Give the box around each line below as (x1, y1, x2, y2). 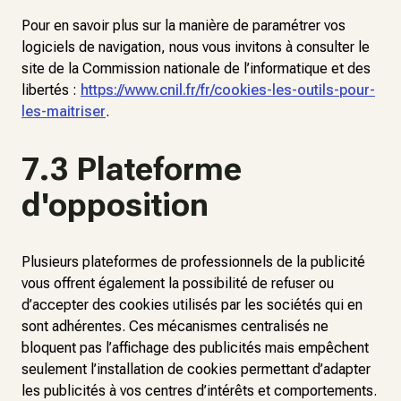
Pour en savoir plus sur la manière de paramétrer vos (21, 17, 346, 34)
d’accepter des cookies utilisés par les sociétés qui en (21, 296, 363, 313)
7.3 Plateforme (21, 150, 242, 188)
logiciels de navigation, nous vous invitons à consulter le (21, 38, 370, 55)
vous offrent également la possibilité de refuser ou (21, 275, 334, 292)
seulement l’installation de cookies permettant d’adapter (21, 361, 371, 378)
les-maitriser (21, 103, 106, 120)
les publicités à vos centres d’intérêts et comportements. (21, 382, 377, 399)
